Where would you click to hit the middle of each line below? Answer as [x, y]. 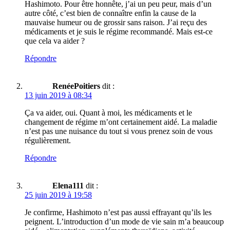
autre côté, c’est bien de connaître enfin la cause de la [110, 13]
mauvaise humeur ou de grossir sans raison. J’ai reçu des [116, 23]
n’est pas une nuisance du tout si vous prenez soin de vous [119, 131]
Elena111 [68, 186]
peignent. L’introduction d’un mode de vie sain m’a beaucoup [124, 222]
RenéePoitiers [76, 86]
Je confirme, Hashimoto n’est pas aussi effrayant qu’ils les [118, 213]
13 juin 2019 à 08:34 [58, 95]
